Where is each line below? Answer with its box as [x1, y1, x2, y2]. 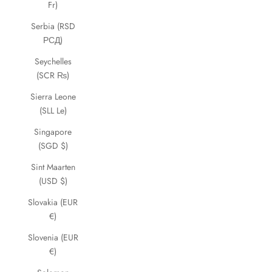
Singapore [34, 126, 72, 138]
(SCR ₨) [36, 69, 69, 81]
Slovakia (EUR [28, 196, 78, 208]
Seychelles [34, 55, 72, 67]
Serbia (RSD [30, 20, 75, 32]
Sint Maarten [30, 161, 75, 173]
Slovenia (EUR [27, 231, 78, 243]
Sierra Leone [30, 90, 76, 103]
